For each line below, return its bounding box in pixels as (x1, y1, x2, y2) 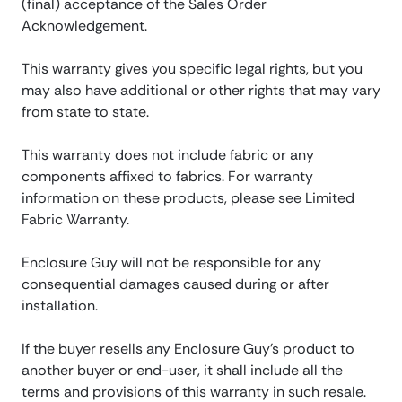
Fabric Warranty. (22, 210, 129, 230)
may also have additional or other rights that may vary (22, 81, 380, 100)
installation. (22, 296, 98, 316)
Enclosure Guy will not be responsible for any (22, 253, 321, 273)
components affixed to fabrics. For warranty (22, 167, 313, 187)
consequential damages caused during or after (22, 275, 329, 294)
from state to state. (22, 102, 149, 122)
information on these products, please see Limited (22, 188, 354, 208)
